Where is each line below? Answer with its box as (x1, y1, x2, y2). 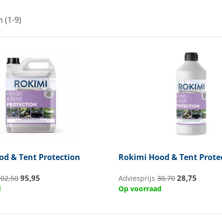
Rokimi (118, 152, 147, 163)
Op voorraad (118, 184, 162, 193)
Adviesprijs (118, 174, 157, 183)
